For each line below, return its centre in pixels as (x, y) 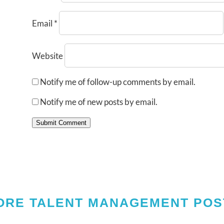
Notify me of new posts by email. (98, 101)
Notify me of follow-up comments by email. (117, 81)
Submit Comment (61, 122)
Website (47, 55)
